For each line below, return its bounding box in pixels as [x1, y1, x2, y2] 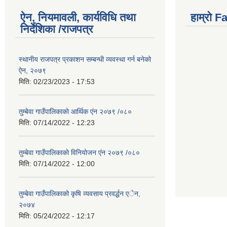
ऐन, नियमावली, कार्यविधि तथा [20, 11, 136, 24]
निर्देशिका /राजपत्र [20, 23, 93, 36]
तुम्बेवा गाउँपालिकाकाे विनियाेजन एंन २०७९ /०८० [19, 148, 140, 157]
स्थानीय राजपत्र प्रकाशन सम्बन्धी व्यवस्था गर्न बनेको [19, 55, 151, 64]
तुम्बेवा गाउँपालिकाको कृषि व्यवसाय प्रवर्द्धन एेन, [19, 190, 140, 198]
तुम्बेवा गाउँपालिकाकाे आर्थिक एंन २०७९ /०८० [19, 107, 132, 116]
